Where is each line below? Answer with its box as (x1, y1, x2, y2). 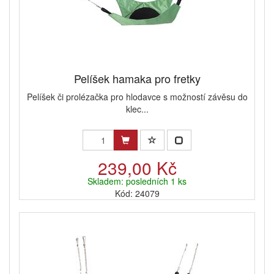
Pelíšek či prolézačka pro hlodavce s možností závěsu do (26, 91, 248, 103)
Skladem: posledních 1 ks (87, 175, 187, 188)
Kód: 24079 (114, 187, 160, 200)
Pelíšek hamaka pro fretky (73, 70, 201, 87)
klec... (125, 103, 149, 116)
